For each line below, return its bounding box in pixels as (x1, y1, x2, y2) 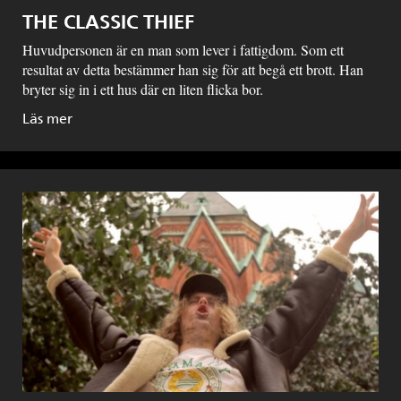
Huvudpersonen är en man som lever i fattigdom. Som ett (22, 39, 344, 59)
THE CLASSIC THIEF (22, 9, 194, 34)
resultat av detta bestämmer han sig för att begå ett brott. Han (22, 59, 363, 79)
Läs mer (22, 109, 73, 127)
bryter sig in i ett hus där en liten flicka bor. (22, 79, 263, 98)
